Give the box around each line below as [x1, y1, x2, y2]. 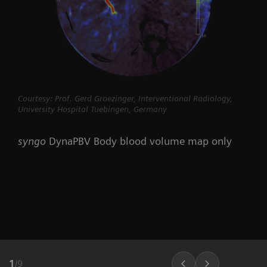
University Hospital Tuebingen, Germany [18, 104, 167, 114]
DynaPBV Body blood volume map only [46, 135, 232, 148]
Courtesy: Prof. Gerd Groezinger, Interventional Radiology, [18, 94, 232, 104]
